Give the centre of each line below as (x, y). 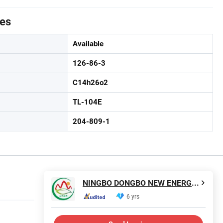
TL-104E (87, 102)
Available (88, 44)
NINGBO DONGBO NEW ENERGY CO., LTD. (195, 183)
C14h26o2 (90, 82)
